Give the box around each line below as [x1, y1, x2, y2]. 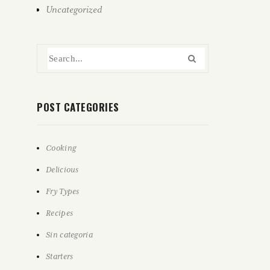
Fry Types [46, 187, 80, 196]
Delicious [46, 165, 79, 174]
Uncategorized [46, 4, 102, 14]
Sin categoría [46, 230, 93, 239]
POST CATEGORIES [37, 99, 119, 115]
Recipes [46, 209, 74, 218]
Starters [46, 252, 74, 261]
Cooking [46, 143, 77, 152]
